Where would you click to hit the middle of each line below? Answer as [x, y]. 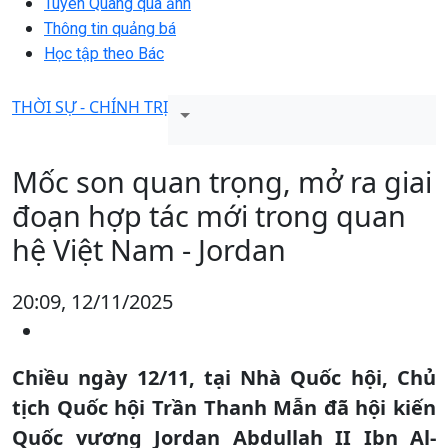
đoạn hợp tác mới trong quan [209, 215]
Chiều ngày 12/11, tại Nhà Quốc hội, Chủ [224, 377]
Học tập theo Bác [104, 53]
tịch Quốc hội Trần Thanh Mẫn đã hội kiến [224, 407]
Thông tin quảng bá [110, 28]
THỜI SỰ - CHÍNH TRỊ [90, 106]
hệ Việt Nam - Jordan [149, 249]
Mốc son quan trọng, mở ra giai [222, 181]
